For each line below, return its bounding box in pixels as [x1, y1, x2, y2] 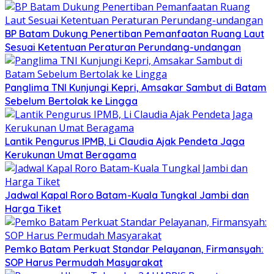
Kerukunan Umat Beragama [5, 148, 136, 161]
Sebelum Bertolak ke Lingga [5, 94, 138, 107]
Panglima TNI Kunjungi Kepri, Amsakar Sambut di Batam [5, 81, 267, 94]
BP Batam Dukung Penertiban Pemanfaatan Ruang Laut [5, 27, 264, 40]
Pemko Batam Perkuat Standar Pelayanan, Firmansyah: [5, 242, 264, 255]
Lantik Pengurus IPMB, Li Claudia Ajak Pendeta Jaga [5, 135, 245, 147]
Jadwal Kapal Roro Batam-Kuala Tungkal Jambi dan [5, 188, 249, 201]
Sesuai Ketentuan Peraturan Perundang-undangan [5, 40, 241, 53]
